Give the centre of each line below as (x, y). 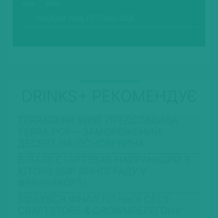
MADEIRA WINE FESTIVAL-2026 (86, 19)
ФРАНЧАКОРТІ (52, 183)
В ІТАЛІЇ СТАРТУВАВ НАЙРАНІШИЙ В (104, 160)
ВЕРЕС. (55, 4)
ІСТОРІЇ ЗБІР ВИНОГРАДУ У (82, 172)
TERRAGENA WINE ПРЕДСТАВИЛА (98, 120)
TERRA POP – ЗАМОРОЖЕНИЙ (89, 132)
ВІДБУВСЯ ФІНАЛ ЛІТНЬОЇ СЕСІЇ (93, 199)
